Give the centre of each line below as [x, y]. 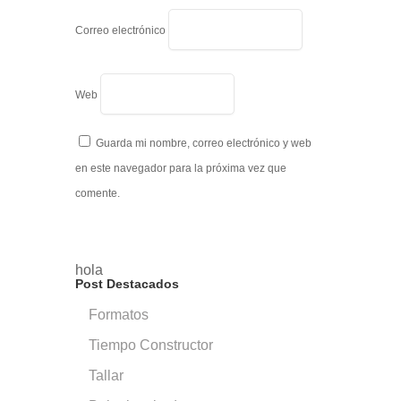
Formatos [119, 314]
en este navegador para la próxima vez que [181, 168]
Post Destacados [127, 283]
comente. [98, 193]
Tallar [106, 375]
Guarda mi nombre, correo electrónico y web [204, 143]
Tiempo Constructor [151, 345]
